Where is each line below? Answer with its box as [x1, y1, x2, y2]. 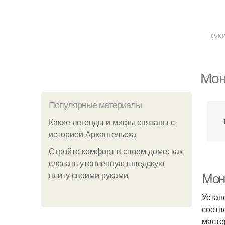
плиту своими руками [49, 171, 128, 180]
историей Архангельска [49, 130, 136, 139]
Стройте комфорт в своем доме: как [49, 147, 183, 156]
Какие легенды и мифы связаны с [49, 118, 175, 127]
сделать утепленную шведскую [49, 159, 164, 168]
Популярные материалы [49, 100, 142, 110]
